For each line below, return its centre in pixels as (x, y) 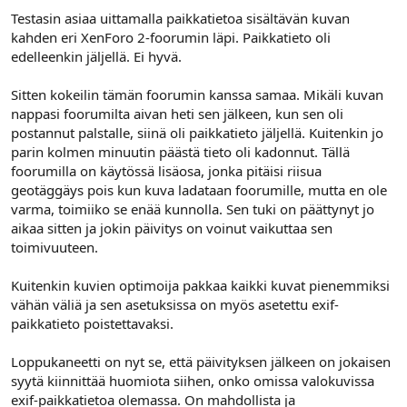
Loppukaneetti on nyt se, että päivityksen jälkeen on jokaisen (201, 362)
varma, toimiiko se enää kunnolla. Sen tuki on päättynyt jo (193, 209)
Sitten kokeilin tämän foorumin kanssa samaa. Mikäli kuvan (197, 94)
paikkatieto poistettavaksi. (92, 323)
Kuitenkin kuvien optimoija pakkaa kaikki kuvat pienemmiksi (200, 285)
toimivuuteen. (55, 247)
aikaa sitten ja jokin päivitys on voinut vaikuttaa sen (172, 228)
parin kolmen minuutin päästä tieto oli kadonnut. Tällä (180, 152)
